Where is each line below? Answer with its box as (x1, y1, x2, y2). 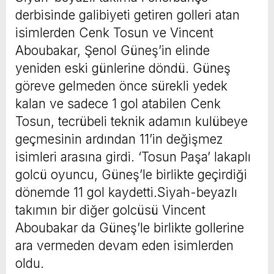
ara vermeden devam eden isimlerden (15, 237, 234, 253)
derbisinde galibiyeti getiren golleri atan (15, 7, 240, 23)
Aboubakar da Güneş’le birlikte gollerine (15, 220, 244, 235)
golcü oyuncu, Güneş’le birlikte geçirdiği (15, 166, 247, 182)
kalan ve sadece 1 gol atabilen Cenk (15, 95, 221, 111)
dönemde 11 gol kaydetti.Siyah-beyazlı (15, 184, 237, 200)
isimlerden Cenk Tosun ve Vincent (15, 24, 213, 40)
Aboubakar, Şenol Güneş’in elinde (15, 42, 210, 58)
